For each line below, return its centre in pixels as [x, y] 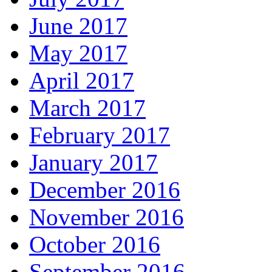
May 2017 [78, 53]
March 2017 [87, 107]
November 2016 [107, 217]
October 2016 [95, 244]
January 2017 [93, 162]
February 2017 [100, 135]
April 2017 [82, 80]
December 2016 [105, 189]
